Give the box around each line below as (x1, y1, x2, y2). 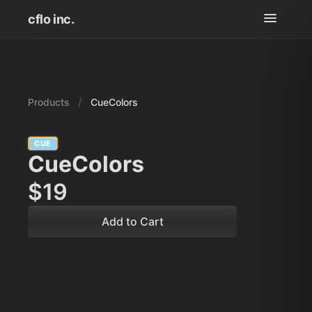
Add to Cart (101, 214, 164, 228)
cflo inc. (28, 12, 75, 26)
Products (28, 96, 70, 108)
